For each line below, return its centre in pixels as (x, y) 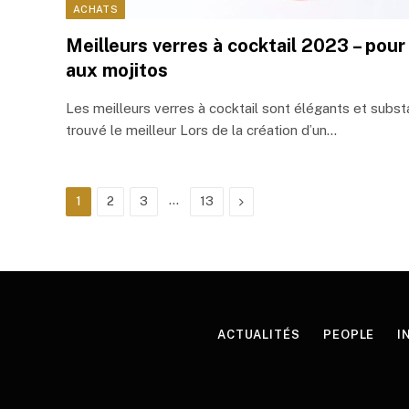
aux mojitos (117, 70)
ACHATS (95, 9)
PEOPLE (349, 334)
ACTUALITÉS (258, 334)
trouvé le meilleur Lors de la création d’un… (201, 130)
